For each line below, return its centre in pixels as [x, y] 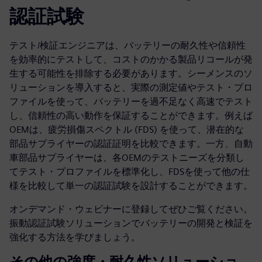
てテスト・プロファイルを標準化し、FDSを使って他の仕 [130, 172]
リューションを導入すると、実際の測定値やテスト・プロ [131, 88]
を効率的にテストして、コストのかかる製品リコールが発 [131, 60]
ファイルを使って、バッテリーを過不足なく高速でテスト [131, 102]
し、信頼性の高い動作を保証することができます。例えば [131, 116]
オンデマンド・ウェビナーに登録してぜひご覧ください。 [131, 209]
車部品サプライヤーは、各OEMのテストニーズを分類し [127, 158]
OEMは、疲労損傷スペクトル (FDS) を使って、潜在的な [127, 130]
